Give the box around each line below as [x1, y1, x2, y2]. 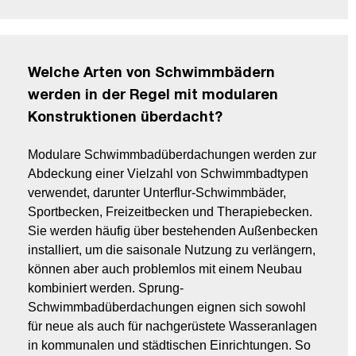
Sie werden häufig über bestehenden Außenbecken [28, 224, 318, 238]
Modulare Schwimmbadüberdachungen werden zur [28, 148, 316, 162]
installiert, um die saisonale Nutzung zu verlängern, [28, 243, 315, 257]
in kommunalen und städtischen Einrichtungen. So [28, 339, 311, 353]
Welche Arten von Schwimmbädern [28, 67, 275, 81]
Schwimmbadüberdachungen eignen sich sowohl [28, 300, 306, 315]
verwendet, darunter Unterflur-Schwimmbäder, [28, 186, 286, 200]
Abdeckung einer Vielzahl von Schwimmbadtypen [28, 167, 308, 181]
